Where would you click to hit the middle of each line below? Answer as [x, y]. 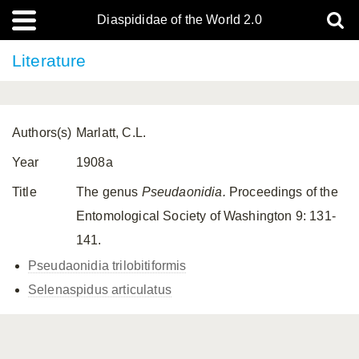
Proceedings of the [282, 192]
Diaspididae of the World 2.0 [179, 20]
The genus [109, 192]
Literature [49, 61]
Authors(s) [42, 133]
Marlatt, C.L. [111, 133]
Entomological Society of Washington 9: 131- [206, 216]
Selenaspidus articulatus [100, 290]
